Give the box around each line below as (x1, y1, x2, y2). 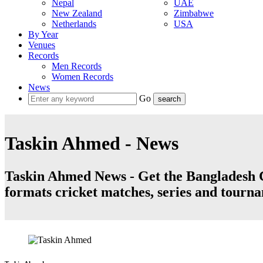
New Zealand (52, 8, 102, 18)
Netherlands (52, 19, 96, 29)
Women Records (52, 72, 113, 82)
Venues (28, 40, 55, 50)
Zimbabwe (174, 8, 214, 18)
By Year (28, 29, 58, 39)
